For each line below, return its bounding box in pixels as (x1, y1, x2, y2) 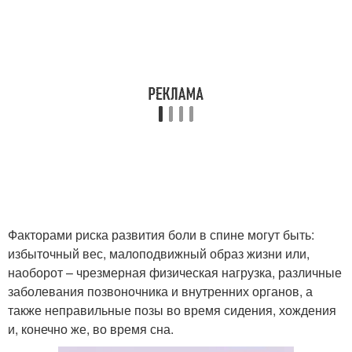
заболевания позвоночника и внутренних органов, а (8, 282, 313, 300)
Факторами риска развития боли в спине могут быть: (8, 225, 314, 244)
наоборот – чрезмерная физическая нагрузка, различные (8, 263, 342, 281)
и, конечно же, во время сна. (8, 320, 174, 338)
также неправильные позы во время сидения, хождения (8, 301, 336, 319)
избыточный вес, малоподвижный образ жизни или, (8, 244, 310, 262)
